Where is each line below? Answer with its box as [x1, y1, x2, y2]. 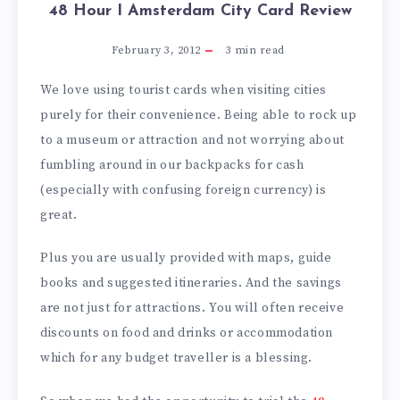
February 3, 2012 [111, 43, 201, 57]
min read [231, 43, 285, 57]
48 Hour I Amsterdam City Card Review [48, 2, 352, 20]
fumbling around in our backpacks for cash [40, 156, 304, 173]
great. [40, 206, 78, 223]
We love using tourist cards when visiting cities [40, 81, 327, 98]
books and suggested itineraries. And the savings [40, 275, 342, 292]
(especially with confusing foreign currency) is [40, 181, 327, 198]
